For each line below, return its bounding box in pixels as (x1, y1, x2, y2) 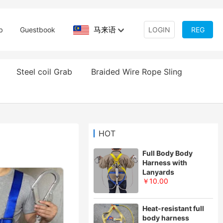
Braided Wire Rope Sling (91, 67, 182, 77)
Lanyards (142, 168, 174, 176)
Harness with (142, 158, 187, 167)
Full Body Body (142, 149, 193, 157)
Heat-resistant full (142, 204, 204, 213)
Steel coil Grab (16, 67, 72, 77)
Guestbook (20, 25, 55, 34)
